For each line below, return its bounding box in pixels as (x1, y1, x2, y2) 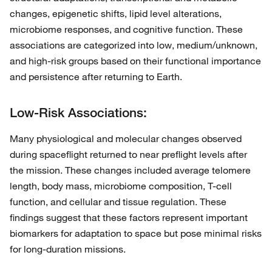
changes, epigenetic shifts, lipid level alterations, (10, 7, 222, 20)
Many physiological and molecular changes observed (10, 132, 242, 145)
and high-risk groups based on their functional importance (10, 55, 261, 67)
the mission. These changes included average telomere (10, 164, 251, 177)
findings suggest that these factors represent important (10, 211, 248, 224)
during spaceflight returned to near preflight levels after (10, 148, 247, 161)
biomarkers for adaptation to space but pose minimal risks (10, 227, 262, 240)
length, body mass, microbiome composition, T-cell (10, 180, 232, 192)
